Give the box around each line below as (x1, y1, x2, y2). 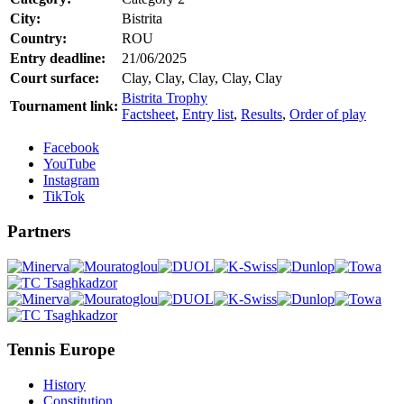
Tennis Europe (7, 340, 115, 360)
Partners (7, 221, 70, 241)
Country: (10, 31, 67, 47)
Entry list (182, 106, 234, 123)
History (43, 376, 86, 392)
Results (241, 106, 282, 123)
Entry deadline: (10, 50, 106, 67)
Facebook (43, 140, 99, 156)
